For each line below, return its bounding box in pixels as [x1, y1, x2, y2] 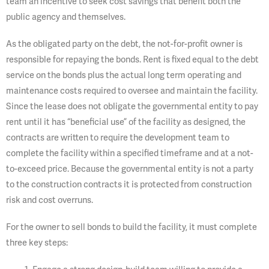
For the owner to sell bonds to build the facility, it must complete [6, 221, 257, 233]
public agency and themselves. [6, 10, 125, 22]
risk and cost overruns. [6, 193, 93, 205]
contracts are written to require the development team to [6, 131, 229, 143]
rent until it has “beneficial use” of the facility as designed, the [6, 115, 246, 127]
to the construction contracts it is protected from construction [6, 178, 252, 190]
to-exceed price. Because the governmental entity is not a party [6, 162, 253, 174]
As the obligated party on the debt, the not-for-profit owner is [6, 37, 243, 49]
